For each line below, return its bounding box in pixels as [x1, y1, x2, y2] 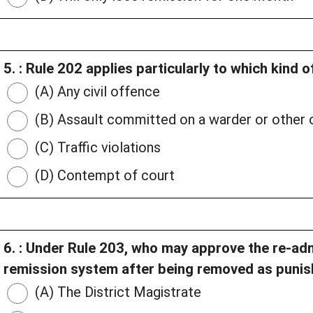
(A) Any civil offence [31, 83, 160, 101]
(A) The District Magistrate [31, 284, 201, 301]
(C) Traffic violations [31, 139, 161, 156]
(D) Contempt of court [31, 167, 175, 184]
